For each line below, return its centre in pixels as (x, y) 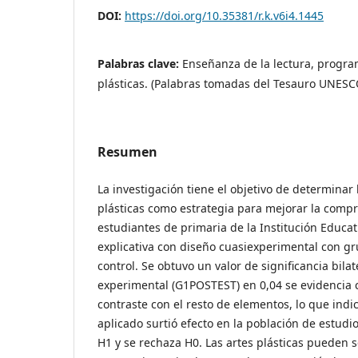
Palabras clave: (140, 64)
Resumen (127, 152)
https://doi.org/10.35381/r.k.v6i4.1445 (224, 16)
